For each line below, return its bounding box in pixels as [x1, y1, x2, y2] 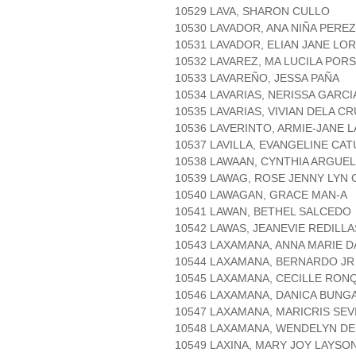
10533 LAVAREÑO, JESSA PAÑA [175, 72, 339, 85]
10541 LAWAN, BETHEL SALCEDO [175, 205, 351, 219]
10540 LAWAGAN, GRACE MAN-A [175, 188, 347, 202]
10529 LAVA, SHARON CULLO [175, 5, 330, 18]
